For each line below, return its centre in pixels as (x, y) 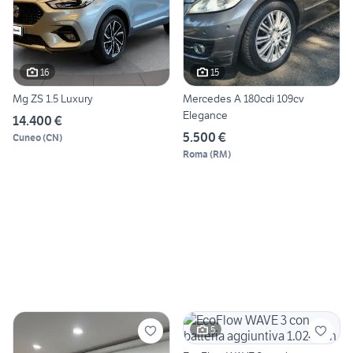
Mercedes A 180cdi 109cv (243, 99)
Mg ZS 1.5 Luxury (53, 99)
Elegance (205, 115)
